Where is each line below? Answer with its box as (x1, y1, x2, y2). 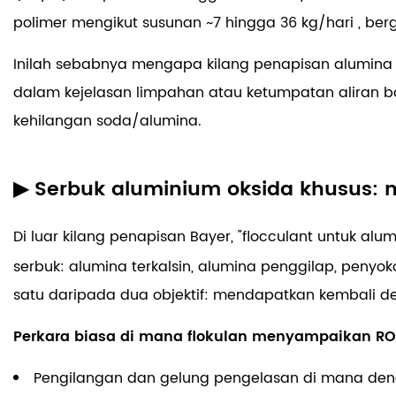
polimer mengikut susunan (13, 11, 206, 34)
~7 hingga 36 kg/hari (206, 11, 358, 34)
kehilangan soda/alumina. (13, 109, 202, 133)
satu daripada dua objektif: (13, 283, 213, 307)
